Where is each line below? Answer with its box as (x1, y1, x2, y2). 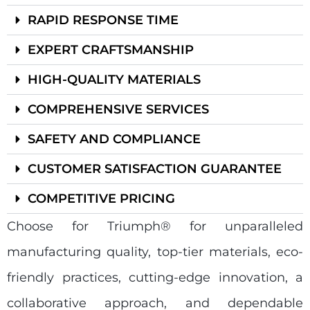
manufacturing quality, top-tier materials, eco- (7, 244, 303, 260)
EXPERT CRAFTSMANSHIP (28, 42, 194, 58)
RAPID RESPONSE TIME (28, 12, 179, 28)
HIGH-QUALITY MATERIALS (28, 72, 201, 88)
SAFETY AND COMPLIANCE (28, 131, 201, 147)
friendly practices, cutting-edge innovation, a (7, 270, 303, 286)
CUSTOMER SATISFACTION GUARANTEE (28, 161, 282, 177)
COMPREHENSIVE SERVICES (28, 102, 209, 118)
